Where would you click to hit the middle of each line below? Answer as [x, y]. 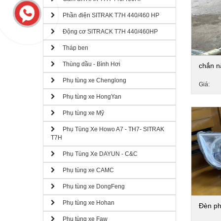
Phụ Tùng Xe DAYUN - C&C [96, 154]
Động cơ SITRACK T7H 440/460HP [107, 32]
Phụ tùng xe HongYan [88, 97]
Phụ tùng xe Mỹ [80, 113]
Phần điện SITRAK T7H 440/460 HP [107, 15]
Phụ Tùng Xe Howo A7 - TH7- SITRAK [110, 129]
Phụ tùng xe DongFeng [90, 186]
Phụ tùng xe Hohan [85, 203]
